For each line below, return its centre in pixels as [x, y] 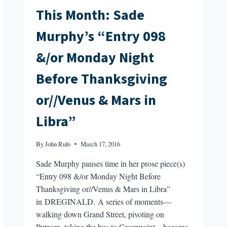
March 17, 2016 [101, 144]
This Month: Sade [90, 15]
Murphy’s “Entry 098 [101, 37]
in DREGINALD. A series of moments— [104, 202]
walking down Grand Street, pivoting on [100, 214]
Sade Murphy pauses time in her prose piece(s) [111, 164]
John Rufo [58, 144]
